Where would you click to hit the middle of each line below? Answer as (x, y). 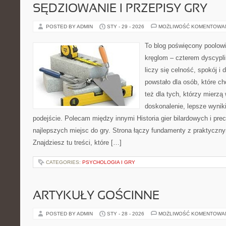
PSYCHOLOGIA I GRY (109, 162)
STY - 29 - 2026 (126, 26)
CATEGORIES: (64, 162)
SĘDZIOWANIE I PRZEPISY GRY (120, 9)
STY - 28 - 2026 (126, 214)
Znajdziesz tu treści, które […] (77, 143)
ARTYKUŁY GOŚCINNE (96, 196)
